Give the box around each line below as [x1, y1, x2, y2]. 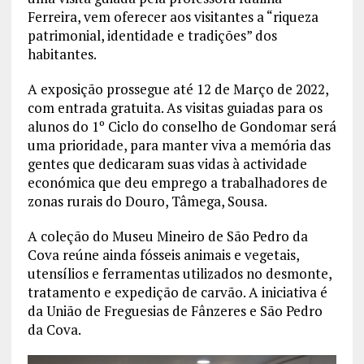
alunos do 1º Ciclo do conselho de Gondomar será [27, 117, 336, 136]
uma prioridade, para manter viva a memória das [27, 136, 331, 155]
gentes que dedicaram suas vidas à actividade [27, 154, 307, 174]
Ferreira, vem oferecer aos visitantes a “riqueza [27, 7, 318, 27]
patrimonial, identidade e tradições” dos [27, 26, 277, 45]
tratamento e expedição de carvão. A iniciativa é [27, 283, 327, 302]
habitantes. [27, 45, 97, 64]
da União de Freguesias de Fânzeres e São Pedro [27, 301, 323, 321]
